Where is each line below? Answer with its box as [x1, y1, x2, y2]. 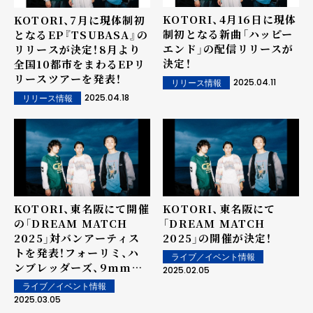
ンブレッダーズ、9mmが [14, 259, 143, 275]
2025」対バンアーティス [14, 230, 140, 245]
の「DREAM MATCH [14, 215, 128, 231]
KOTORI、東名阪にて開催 [14, 201, 150, 216]
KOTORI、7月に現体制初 [14, 13, 145, 28]
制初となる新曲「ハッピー [163, 27, 293, 42]
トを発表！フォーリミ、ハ [14, 245, 140, 260]
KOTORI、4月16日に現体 [163, 12, 297, 27]
